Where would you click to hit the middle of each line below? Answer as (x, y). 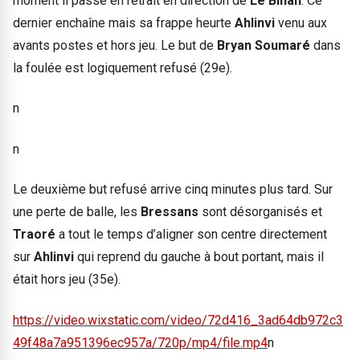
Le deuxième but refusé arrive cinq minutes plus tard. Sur (173, 190)
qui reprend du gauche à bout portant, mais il (200, 257)
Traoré (36, 235)
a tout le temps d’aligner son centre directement (193, 235)
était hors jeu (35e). (67, 280)
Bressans (171, 212)
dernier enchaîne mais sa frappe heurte (124, 23)
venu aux (303, 23)
